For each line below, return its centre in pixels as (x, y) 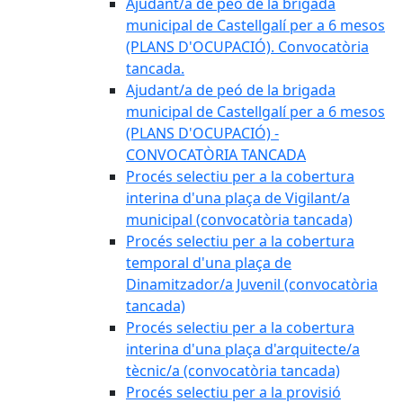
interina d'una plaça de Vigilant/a (238, 198)
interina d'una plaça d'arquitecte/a (243, 349)
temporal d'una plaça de (209, 263)
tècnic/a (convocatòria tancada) (233, 371)
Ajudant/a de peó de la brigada (231, 90)
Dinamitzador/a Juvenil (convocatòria (252, 284)
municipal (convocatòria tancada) (239, 219)
